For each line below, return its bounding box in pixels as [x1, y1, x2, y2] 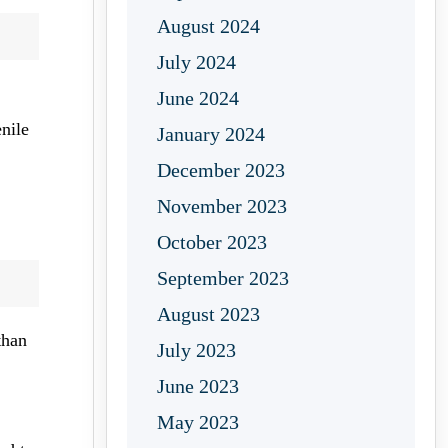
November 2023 [157, 195, 287, 217]
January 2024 [157, 123, 265, 145]
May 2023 [157, 411, 239, 433]
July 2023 [157, 339, 236, 361]
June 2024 [157, 87, 239, 109]
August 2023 [157, 303, 260, 325]
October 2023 [157, 231, 267, 253]
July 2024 [157, 51, 236, 73]
